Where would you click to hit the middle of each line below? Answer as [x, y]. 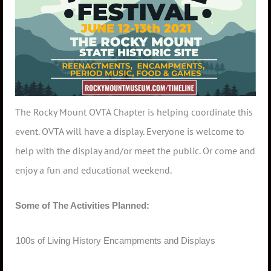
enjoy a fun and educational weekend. [93, 170]
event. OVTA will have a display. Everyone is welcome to [130, 132]
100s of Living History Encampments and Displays [116, 241]
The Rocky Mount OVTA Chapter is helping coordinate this [134, 112]
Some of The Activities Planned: [82, 205]
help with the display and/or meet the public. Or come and [135, 151]
